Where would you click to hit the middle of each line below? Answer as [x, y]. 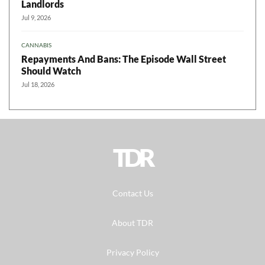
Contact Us [132, 193]
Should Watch [51, 71]
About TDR [132, 223]
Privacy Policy [132, 253]
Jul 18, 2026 [38, 85]
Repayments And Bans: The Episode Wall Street [124, 59]
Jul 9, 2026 [36, 18]
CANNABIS [36, 45]
